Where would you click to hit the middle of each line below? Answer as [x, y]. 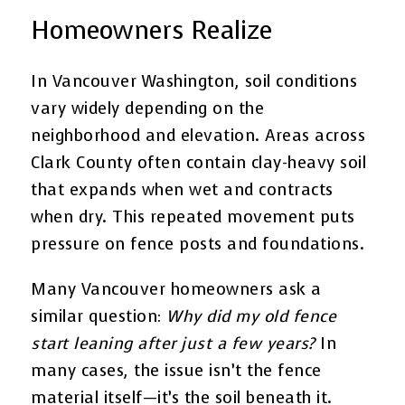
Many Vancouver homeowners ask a [176, 289]
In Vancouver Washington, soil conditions [194, 81]
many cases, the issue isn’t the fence [176, 370]
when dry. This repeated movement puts [193, 217]
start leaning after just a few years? [173, 343]
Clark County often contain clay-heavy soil [199, 162]
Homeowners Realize [152, 30]
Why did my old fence [252, 316]
